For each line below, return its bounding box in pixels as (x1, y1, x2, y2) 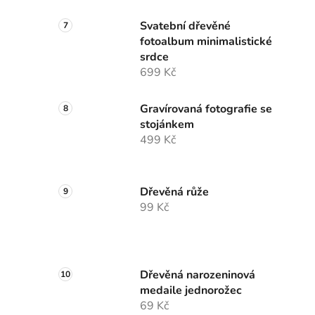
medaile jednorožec (140, 283, 242, 299)
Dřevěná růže (140, 184, 209, 200)
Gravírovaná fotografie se (140, 101, 272, 117)
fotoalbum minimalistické (140, 34, 272, 50)
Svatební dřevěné (140, 18, 231, 34)
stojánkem (140, 117, 194, 133)
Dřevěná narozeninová (140, 267, 255, 283)
